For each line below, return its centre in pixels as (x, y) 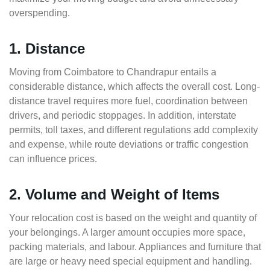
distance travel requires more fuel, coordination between (128, 101)
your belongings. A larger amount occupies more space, (127, 233)
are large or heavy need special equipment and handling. (130, 262)
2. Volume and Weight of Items (114, 195)
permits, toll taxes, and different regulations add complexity (133, 130)
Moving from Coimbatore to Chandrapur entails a (113, 72)
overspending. (39, 13)
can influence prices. (53, 159)
